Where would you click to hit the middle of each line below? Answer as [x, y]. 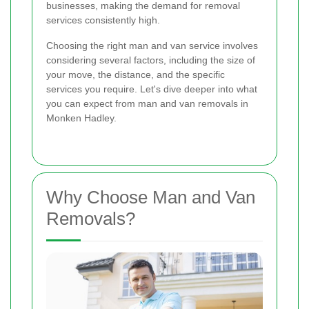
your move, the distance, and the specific [136, 75]
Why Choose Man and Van [151, 198]
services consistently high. [103, 20]
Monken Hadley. [81, 118]
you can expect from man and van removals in [147, 104]
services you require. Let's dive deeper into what [152, 89]
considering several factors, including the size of [151, 60]
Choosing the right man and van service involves [152, 46]
